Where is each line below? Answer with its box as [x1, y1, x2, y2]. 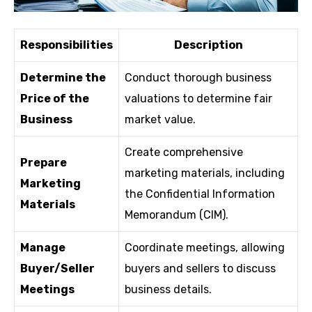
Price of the [20, 91, 89, 105]
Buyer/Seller [20, 261, 95, 275]
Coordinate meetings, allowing [125, 240, 285, 254]
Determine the [20, 70, 106, 84]
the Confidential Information [125, 187, 275, 201]
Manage [20, 240, 65, 254]
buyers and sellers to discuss [125, 261, 276, 275]
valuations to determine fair [125, 91, 272, 105]
